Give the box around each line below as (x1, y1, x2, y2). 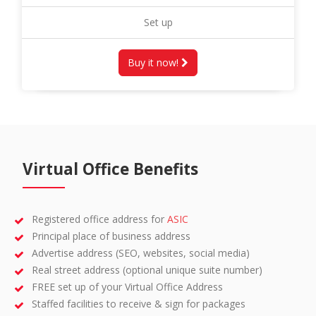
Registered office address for (32, 212, 168, 226)
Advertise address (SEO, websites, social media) (32, 246, 250, 260)
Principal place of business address (32, 229, 191, 243)
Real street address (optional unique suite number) (32, 263, 263, 276)
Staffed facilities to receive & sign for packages (32, 297, 246, 310)
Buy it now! (128, 56, 181, 69)
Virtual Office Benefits (23, 158, 198, 180)
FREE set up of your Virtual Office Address (32, 280, 224, 293)
